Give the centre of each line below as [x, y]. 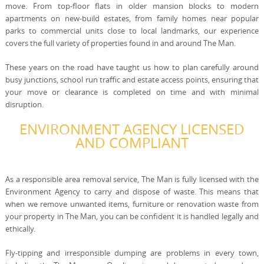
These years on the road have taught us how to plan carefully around [132, 67]
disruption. [24, 104]
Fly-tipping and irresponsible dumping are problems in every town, [132, 253]
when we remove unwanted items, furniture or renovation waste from [132, 204]
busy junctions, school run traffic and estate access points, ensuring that [132, 80]
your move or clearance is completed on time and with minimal [132, 92]
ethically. [20, 229]
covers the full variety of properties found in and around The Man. [120, 43]
